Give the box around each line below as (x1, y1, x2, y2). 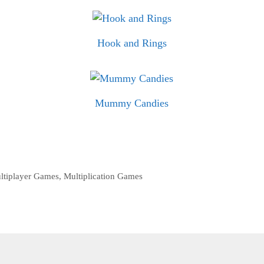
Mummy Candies (95, 97, 169, 109)
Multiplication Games (64, 171, 143, 181)
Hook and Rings (97, 37, 167, 49)
